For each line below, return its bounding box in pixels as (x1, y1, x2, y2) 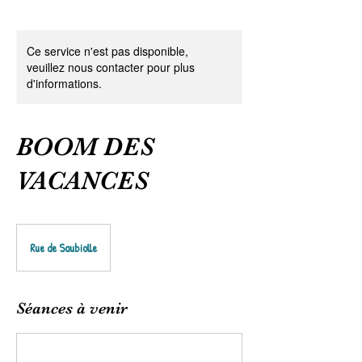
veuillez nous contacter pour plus (27, 58, 195, 75)
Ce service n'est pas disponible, (27, 42, 188, 59)
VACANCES (16, 165, 149, 196)
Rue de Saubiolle (30, 239, 97, 255)
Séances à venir (16, 298, 128, 318)
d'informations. (27, 74, 102, 91)
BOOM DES (16, 131, 154, 162)
